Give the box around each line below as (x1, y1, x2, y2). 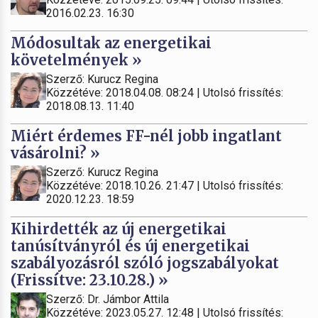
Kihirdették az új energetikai (11, 219, 226, 238)
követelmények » (11, 50, 142, 69)
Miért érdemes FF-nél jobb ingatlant (11, 126, 282, 145)
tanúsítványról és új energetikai (11, 236, 250, 255)
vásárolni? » (11, 143, 100, 162)
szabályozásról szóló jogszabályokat (11, 253, 279, 272)
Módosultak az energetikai (11, 33, 212, 52)
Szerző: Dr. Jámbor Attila (46, 292, 169, 306)
